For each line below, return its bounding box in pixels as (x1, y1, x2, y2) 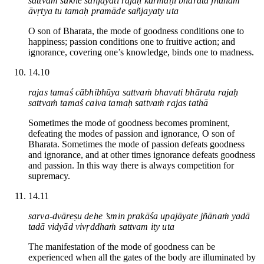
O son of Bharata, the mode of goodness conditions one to (28, 25, 244, 36)
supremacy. (28, 170, 70, 181)
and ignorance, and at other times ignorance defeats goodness (28, 149, 255, 160)
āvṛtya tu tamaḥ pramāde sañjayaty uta (28, 5, 179, 16)
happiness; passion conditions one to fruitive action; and (28, 36, 235, 47)
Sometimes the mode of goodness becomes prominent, (28, 117, 230, 128)
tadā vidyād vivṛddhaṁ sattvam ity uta (28, 221, 174, 232)
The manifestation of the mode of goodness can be (28, 241, 215, 252)
